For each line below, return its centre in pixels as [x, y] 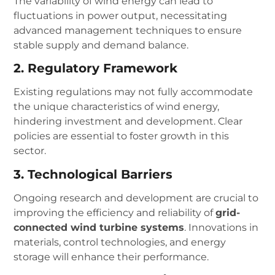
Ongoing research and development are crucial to [136, 198]
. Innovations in [222, 227]
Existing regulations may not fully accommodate [134, 92]
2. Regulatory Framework [96, 68]
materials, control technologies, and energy [120, 242]
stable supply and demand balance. [101, 45]
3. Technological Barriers [93, 174]
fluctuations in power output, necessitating [121, 15]
